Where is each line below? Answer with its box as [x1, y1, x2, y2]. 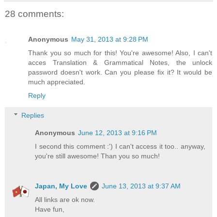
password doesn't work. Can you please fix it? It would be [28, 68, 212, 76]
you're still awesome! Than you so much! [35, 152, 160, 160]
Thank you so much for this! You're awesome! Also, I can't [28, 48, 212, 57]
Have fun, [35, 205, 65, 214]
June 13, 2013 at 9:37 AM [102, 182, 181, 190]
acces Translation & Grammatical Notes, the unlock [28, 58, 212, 66]
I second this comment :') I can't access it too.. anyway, [35, 142, 205, 151]
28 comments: [5, 9, 64, 19]
